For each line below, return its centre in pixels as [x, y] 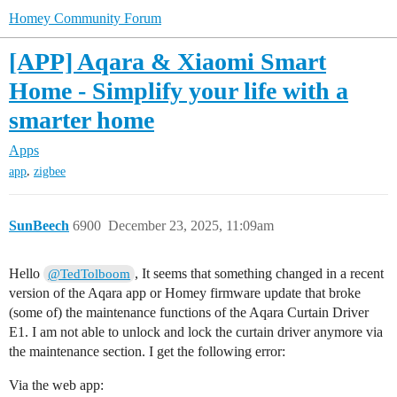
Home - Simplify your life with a [179, 91]
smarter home [82, 120]
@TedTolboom [90, 274]
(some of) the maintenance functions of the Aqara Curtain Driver [189, 313]
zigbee [50, 172]
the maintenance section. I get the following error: [147, 352]
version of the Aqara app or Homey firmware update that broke [185, 293]
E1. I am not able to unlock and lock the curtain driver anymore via [196, 332]
